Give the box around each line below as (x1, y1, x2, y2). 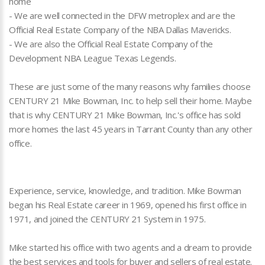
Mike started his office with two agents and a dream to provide (9, 241, 252, 254)
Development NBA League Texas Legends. (9, 52, 176, 64)
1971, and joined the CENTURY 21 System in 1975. (9, 213, 206, 225)
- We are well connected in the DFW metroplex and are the (9, 9, 235, 22)
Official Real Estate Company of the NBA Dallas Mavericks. (9, 24, 231, 36)
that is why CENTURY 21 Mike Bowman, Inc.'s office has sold (9, 109, 241, 121)
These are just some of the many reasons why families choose (9, 80, 251, 93)
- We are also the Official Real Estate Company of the (9, 38, 213, 50)
